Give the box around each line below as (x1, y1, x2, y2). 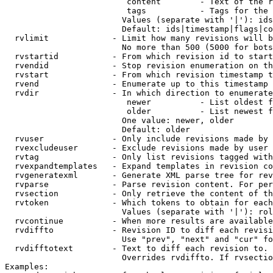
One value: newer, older (5, 116, 234, 125)
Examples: (5, 262, 49, 271)
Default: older (5, 125, 190, 134)
